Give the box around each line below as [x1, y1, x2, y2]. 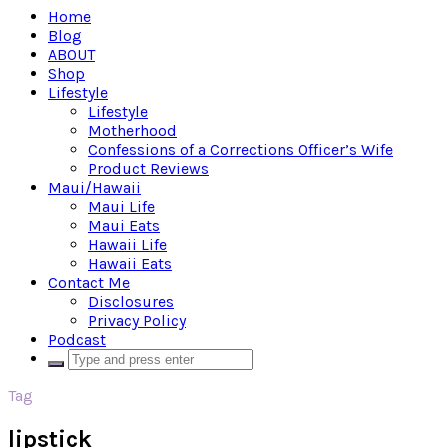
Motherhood [88, 121, 177, 140]
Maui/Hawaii [48, 178, 141, 197]
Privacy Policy [88, 311, 186, 330]
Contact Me [48, 273, 130, 292]
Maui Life [88, 197, 155, 216]
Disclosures [88, 292, 174, 311]
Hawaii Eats [88, 254, 172, 273]
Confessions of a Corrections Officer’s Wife [88, 140, 393, 159]
